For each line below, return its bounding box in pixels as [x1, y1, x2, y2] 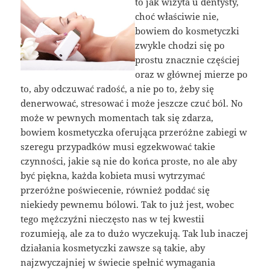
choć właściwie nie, [135, 10, 219, 23]
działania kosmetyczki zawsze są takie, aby [20, 242, 206, 254]
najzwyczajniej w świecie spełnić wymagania [20, 256, 216, 269]
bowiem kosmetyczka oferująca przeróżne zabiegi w [20, 126, 248, 139]
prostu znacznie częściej [135, 54, 240, 66]
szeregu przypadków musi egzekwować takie [20, 140, 216, 153]
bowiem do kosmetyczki [135, 25, 239, 37]
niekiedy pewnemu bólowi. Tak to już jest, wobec [20, 198, 234, 211]
